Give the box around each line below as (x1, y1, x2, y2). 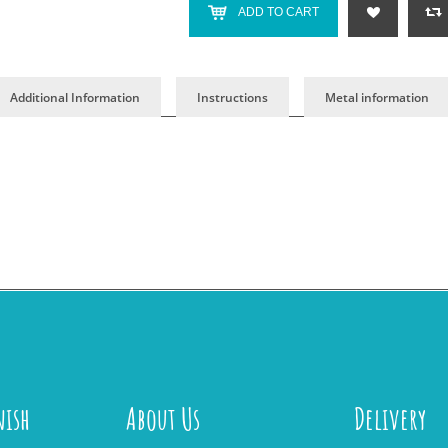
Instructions (197, 89, 268, 106)
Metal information (325, 89, 429, 106)
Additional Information (10, 89, 140, 106)
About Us (126, 400, 200, 437)
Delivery (354, 400, 426, 437)
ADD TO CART (238, 5, 319, 19)
